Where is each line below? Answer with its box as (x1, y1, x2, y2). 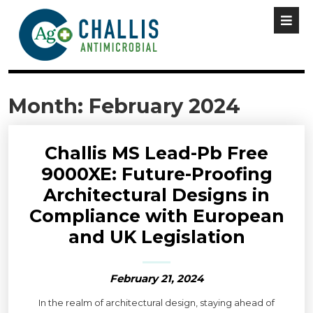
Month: (8, 94, 89, 118)
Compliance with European (29, 205, 284, 226)
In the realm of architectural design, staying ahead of (38, 297, 275, 308)
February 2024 (89, 94, 240, 118)
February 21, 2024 (110, 272, 203, 285)
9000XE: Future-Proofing (41, 163, 272, 184)
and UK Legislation (68, 226, 245, 247)
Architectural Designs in (43, 184, 270, 205)
